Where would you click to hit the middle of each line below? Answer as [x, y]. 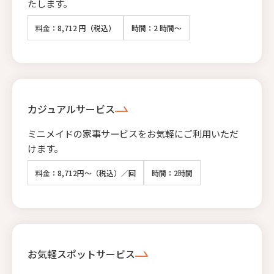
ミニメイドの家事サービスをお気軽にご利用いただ [133, 133]
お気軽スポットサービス [81, 254]
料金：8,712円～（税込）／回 [86, 172]
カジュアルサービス [71, 109]
